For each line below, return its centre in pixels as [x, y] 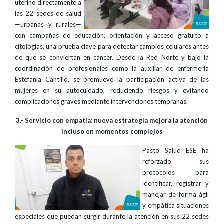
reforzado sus [176, 161]
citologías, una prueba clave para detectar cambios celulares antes [112, 46]
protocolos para [176, 172]
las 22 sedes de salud [48, 13]
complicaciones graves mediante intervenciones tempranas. [101, 101]
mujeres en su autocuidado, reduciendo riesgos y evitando [112, 90]
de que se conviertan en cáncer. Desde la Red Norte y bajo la [112, 57]
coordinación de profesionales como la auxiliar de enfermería [112, 68]
